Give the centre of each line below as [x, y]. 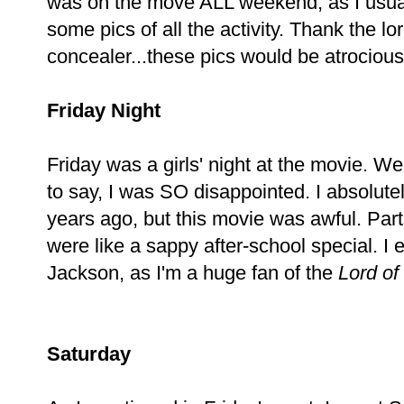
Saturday [89, 354]
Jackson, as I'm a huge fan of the [193, 273]
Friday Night [104, 111]
